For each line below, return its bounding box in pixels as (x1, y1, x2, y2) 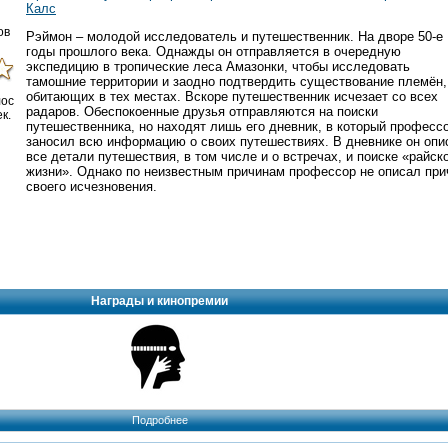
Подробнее (132, 414, 188, 427)
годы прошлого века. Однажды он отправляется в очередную (26, 43, 401, 59)
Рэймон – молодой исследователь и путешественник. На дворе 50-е (26, 28, 443, 44)
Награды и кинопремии (90, 293, 228, 308)
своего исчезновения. (26, 178, 157, 194)
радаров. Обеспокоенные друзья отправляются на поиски (26, 103, 378, 119)
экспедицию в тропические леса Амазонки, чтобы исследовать (26, 58, 410, 74)
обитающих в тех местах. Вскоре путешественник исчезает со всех (26, 88, 438, 104)
